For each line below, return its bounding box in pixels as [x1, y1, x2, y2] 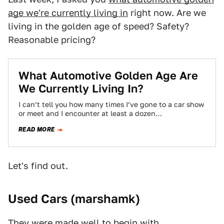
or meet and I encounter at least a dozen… [18, 109, 162, 117]
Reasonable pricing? [8, 34, 95, 45]
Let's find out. [8, 160, 68, 171]
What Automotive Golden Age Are [18, 69, 198, 82]
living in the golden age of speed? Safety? [8, 21, 189, 31]
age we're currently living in [8, 7, 128, 18]
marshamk [75, 191, 135, 206]
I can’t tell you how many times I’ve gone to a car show [18, 100, 204, 108]
